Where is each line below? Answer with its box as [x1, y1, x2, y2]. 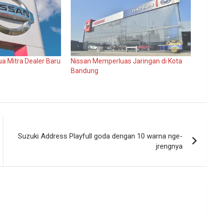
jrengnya [156, 141, 183, 151]
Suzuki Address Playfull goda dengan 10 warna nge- [18, 131, 183, 140]
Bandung [70, 66, 98, 75]
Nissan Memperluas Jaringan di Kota [70, 57, 182, 65]
